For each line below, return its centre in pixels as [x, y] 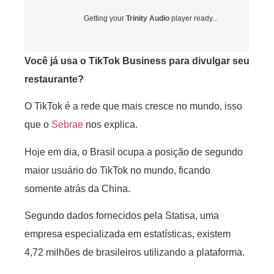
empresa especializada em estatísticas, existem [128, 234]
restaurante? [54, 79]
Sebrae [67, 125]
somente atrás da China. [77, 188]
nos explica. [110, 125]
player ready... [194, 18]
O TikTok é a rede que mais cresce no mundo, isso [133, 106]
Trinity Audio [148, 18]
